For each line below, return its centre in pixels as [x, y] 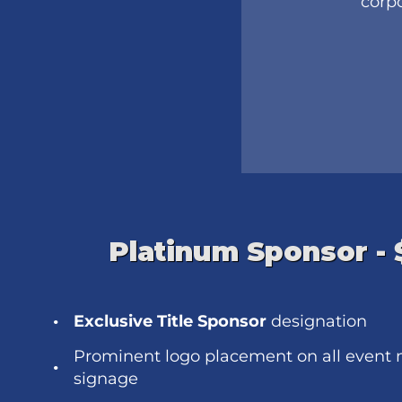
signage [106, 379]
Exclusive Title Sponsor [170, 321]
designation [317, 321]
